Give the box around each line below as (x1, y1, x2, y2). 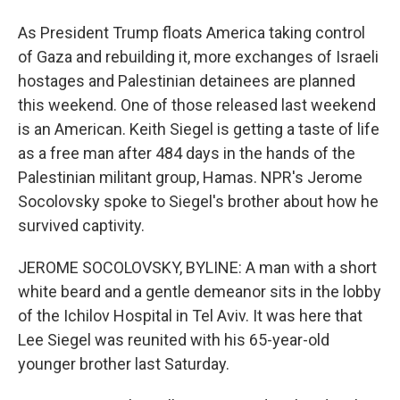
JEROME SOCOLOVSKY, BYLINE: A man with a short (18, 258, 377, 277)
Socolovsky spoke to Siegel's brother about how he (18, 192, 379, 211)
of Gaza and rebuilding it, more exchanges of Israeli (18, 47, 379, 66)
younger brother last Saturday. (18, 354, 229, 373)
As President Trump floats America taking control (18, 23, 365, 42)
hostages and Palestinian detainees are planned (18, 71, 355, 90)
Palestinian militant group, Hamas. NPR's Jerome (18, 168, 362, 187)
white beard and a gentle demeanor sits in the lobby (18, 282, 381, 301)
